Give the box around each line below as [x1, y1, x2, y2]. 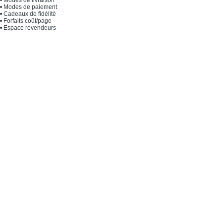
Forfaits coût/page [3, 17, 52, 24]
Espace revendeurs [3, 24, 56, 31]
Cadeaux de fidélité [3, 10, 56, 17]
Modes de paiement [3, 3, 57, 10]
